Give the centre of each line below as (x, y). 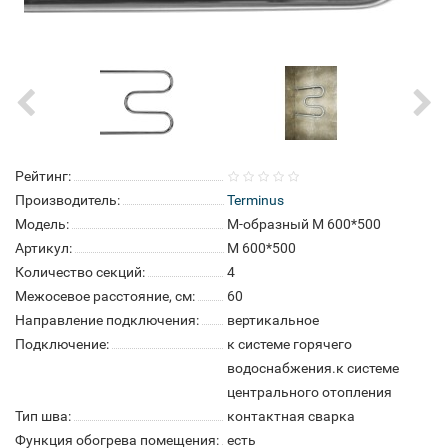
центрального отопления (309, 392)
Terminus (255, 200)
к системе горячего (289, 344)
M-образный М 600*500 (304, 224)
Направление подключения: (107, 320)
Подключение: (62, 344)
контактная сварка (291, 416)
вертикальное (273, 320)
